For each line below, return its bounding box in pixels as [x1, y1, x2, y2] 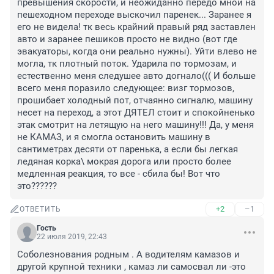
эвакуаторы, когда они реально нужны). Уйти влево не [17, 46, 257, 57]
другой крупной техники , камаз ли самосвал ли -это [17, 261, 246, 273]
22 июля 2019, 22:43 [37, 232, 107, 242]
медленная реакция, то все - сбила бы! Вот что [17, 168, 220, 180]
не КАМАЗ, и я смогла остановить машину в [17, 131, 210, 143]
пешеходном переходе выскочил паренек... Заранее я [17, 9, 251, 21]
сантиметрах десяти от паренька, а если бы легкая [17, 144, 238, 155]
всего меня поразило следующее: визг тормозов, [17, 83, 234, 94]
